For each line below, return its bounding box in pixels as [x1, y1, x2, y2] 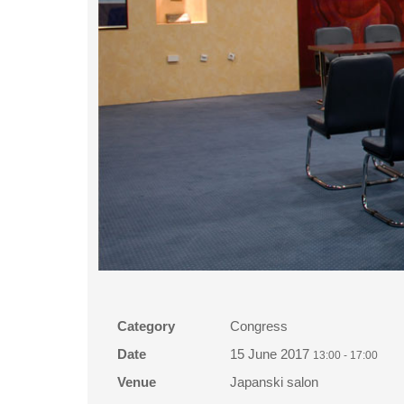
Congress [229, 317, 288, 334]
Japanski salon [229, 373, 318, 390]
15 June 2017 [229, 345, 309, 362]
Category [116, 317, 175, 334]
